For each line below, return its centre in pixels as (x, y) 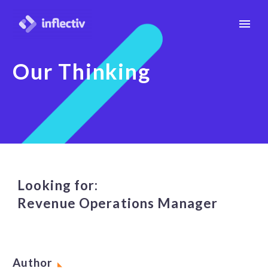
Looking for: (58, 185)
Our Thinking (82, 71)
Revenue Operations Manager (118, 203)
